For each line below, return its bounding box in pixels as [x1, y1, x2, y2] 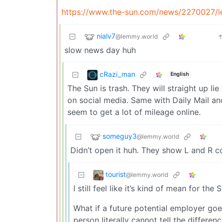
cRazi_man [100, 69, 135, 78]
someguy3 [103, 131, 137, 140]
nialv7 [97, 31, 115, 40]
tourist [106, 169, 126, 178]
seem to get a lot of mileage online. [67, 107, 201, 117]
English [170, 71, 189, 78]
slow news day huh [64, 45, 136, 55]
